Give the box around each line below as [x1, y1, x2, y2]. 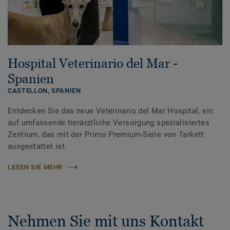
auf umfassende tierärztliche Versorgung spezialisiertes [8, 118, 209, 128]
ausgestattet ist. [8, 142, 67, 151]
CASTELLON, [8, 87, 52, 95]
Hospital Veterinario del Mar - [8, 56, 178, 71]
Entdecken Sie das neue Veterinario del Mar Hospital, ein [8, 106, 214, 116]
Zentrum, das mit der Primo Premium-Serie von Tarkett [8, 130, 204, 140]
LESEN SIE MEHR [8, 163, 63, 171]
